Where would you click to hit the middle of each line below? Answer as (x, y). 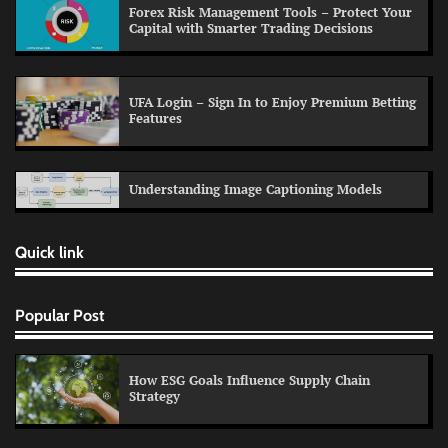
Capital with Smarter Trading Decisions (251, 28)
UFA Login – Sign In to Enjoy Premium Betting (272, 103)
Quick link (49, 251)
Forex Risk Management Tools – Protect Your (270, 12)
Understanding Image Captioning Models (255, 189)
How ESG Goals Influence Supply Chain (249, 381)
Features (155, 119)
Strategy (154, 397)
